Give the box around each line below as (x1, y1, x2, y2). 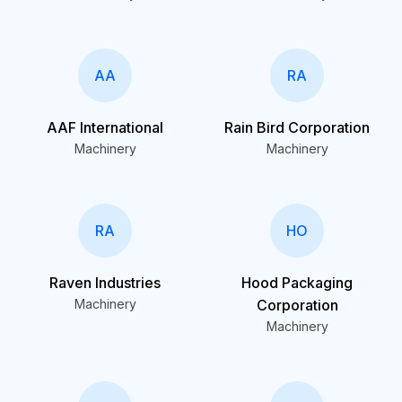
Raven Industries (49, 274, 161, 292)
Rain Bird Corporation (224, 118, 370, 136)
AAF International (47, 118, 163, 136)
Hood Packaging (241, 274, 353, 292)
